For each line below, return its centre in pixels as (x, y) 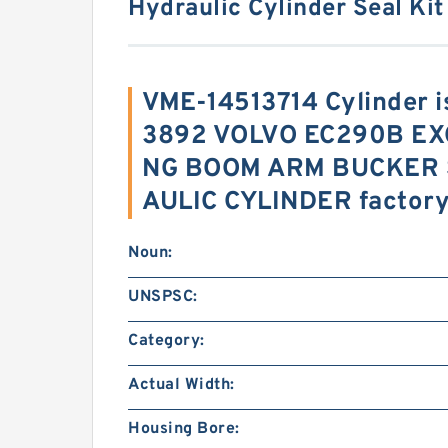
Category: (166, 341)
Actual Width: (181, 385)
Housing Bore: (184, 429)
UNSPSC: (163, 297)
